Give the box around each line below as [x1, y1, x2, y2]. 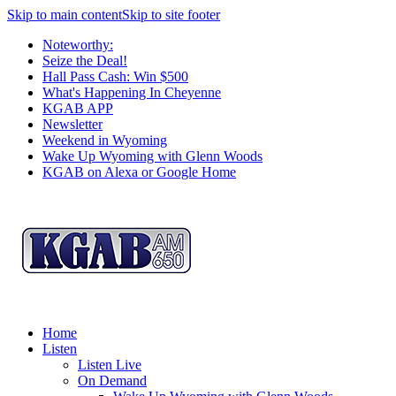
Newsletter [42, 117, 103, 132]
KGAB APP [42, 101, 113, 116]
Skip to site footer [122, 7, 220, 22]
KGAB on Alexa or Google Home [42, 164, 236, 179]
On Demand [78, 373, 147, 388]
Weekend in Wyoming [42, 133, 167, 148]
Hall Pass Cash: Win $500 [42, 69, 188, 84]
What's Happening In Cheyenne [42, 85, 221, 100]
